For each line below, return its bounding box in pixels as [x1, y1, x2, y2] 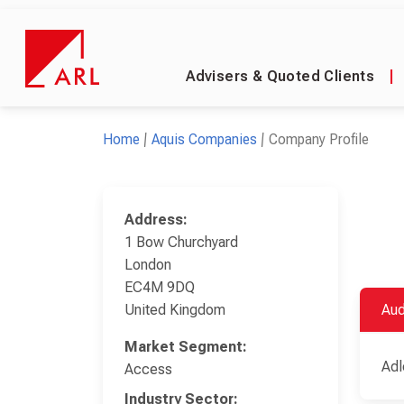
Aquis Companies [151, 131, 257, 148]
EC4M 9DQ [124, 279, 195, 296]
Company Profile [269, 131, 369, 148]
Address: [124, 211, 188, 228]
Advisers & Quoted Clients [186, 68, 375, 85]
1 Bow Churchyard [124, 234, 238, 251]
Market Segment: [124, 338, 247, 355]
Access [124, 361, 172, 378]
